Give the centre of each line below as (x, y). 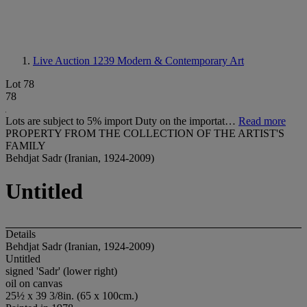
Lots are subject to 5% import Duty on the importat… (122, 121)
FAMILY (26, 146)
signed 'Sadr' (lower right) (61, 271)
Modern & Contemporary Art (181, 61)
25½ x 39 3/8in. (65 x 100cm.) (72, 295)
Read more (262, 121)
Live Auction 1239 (75, 61)
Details (21, 234)
